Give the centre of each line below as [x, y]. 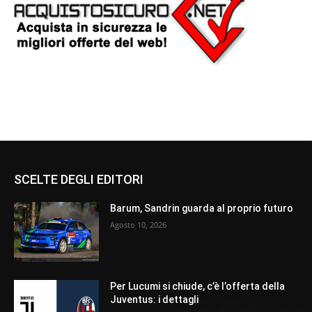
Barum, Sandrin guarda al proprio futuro [202, 209]
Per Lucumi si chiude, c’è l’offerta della [198, 286]
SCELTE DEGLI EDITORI [79, 180]
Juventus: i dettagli [155, 299]
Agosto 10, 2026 [139, 225]
